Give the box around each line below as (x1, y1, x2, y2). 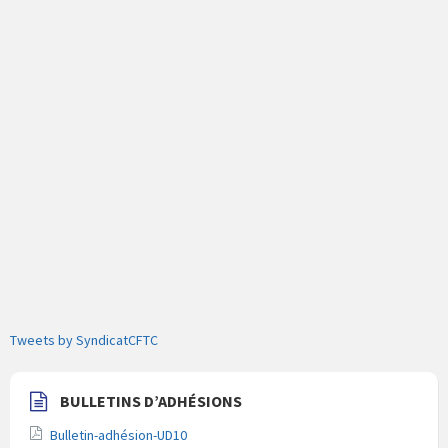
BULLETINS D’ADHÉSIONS (60, 391, 242, 412)
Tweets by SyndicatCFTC (10, 331, 158, 350)
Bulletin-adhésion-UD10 (50, 426, 187, 445)
